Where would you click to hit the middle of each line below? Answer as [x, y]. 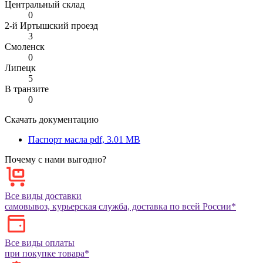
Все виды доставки [43, 195]
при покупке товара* [47, 253]
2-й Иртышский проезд [51, 25]
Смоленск [25, 46]
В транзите [27, 89]
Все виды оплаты [40, 242]
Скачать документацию [52, 119]
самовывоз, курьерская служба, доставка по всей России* [120, 206]
